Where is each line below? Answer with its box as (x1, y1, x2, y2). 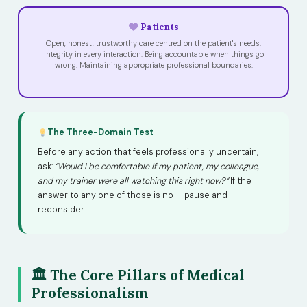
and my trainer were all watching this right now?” (38, 175, 228, 186)
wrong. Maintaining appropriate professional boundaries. (54, 60, 253, 70)
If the (228, 175, 251, 186)
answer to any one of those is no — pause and (38, 189, 228, 201)
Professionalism (31, 283, 149, 302)
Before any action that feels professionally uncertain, (38, 146, 258, 158)
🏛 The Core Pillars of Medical (31, 265, 245, 284)
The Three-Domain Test (47, 126, 154, 138)
